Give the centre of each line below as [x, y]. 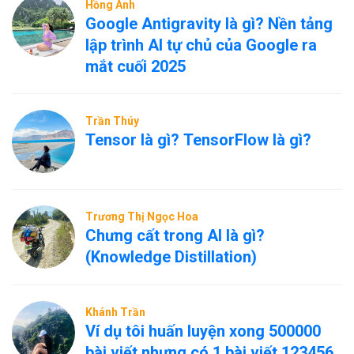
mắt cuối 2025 [136, 66]
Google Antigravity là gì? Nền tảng [209, 24]
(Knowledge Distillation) [171, 257]
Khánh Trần [115, 312]
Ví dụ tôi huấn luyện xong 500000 [203, 331]
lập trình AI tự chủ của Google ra [201, 45]
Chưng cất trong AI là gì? [175, 235]
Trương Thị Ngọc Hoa [142, 217]
